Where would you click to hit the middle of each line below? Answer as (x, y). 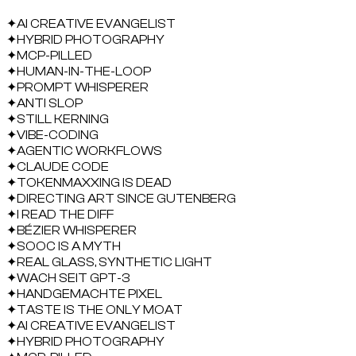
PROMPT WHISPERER (83, 87)
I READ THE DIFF (65, 215)
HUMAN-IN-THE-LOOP (84, 72)
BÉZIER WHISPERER (77, 230)
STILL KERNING (63, 119)
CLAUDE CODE (63, 167)
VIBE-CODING (58, 135)
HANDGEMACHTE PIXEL (89, 294)
